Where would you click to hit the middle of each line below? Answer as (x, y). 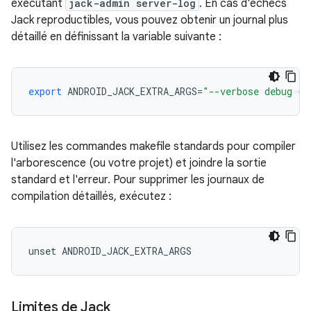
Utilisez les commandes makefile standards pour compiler (153, 147)
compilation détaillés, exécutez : (91, 197)
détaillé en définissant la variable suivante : (116, 37)
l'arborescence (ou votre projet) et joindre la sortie (139, 163)
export (45, 92)
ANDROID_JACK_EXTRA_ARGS (132, 92)
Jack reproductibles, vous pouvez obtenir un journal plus (150, 20)
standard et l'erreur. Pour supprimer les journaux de (138, 180)
